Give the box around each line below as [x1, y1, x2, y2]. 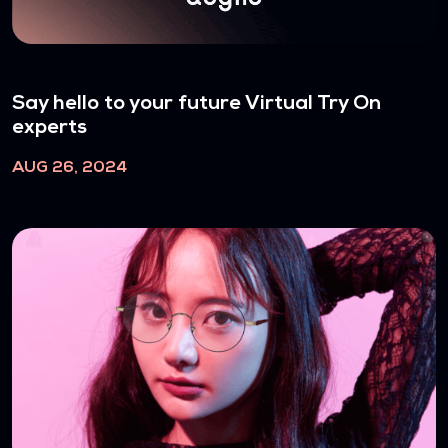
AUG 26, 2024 [12, 159, 127, 176]
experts [12, 117, 87, 138]
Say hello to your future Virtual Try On [12, 93, 381, 114]
